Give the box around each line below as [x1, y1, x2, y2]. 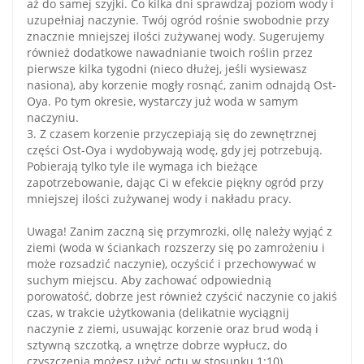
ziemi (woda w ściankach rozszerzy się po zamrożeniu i [27, 239, 325, 255]
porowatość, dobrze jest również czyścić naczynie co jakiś [27, 288, 337, 304]
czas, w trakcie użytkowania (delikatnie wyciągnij [27, 304, 289, 320]
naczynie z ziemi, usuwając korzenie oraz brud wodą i [27, 320, 318, 336]
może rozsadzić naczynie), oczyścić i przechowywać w [27, 255, 316, 271]
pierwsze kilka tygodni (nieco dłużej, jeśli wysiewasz [27, 60, 307, 76]
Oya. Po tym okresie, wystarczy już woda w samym [27, 93, 298, 109]
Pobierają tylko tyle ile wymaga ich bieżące [27, 158, 258, 174]
